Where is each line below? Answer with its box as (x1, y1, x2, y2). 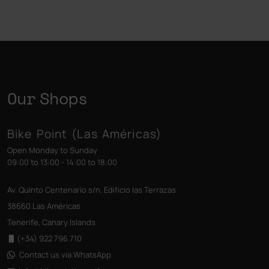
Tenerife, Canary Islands (7, 217, 95, 228)
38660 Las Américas (7, 201, 80, 212)
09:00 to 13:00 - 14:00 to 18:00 (7, 157, 117, 168)
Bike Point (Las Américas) (7, 126, 162, 142)
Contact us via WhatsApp (19, 249, 111, 261)
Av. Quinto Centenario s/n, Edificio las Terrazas (7, 184, 176, 196)
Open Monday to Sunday (7, 145, 97, 156)
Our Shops (7, 86, 88, 111)
